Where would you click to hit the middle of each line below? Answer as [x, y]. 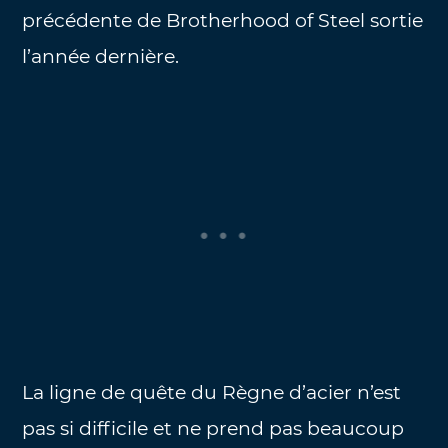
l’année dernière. [101, 57]
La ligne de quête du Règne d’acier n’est [212, 393]
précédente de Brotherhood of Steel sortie [223, 21]
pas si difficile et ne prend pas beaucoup [213, 429]
